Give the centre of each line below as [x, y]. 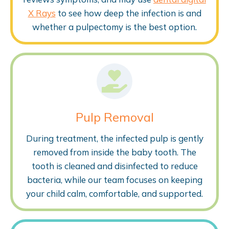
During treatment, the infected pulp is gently [114, 138]
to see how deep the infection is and [128, 13]
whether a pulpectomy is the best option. [114, 27]
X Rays [42, 13]
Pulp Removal [114, 117]
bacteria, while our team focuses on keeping [114, 179]
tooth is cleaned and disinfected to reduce [114, 166]
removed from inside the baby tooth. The [114, 152]
